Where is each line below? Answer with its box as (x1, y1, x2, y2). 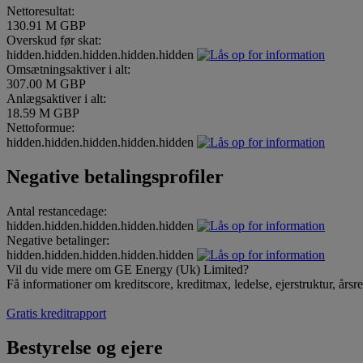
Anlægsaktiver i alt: (6, 92, 106, 106)
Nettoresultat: (6, 4, 75, 19)
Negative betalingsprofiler (6, 166, 224, 188)
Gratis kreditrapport (6, 305, 106, 320)
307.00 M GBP (6, 77, 86, 92)
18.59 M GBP (6, 106, 79, 121)
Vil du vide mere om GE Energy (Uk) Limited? (6, 262, 249, 276)
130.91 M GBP (6, 19, 86, 33)
